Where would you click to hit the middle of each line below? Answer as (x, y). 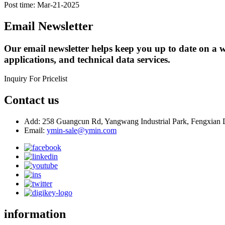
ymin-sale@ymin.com (82, 131)
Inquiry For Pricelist (36, 79)
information (35, 214)
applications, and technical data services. (87, 59)
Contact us (31, 100)
